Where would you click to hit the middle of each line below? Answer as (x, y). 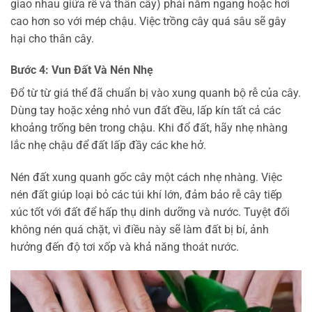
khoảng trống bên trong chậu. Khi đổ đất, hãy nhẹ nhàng (149, 128)
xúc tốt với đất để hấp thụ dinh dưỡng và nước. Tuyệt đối (150, 212)
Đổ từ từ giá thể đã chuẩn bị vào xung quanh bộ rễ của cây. (156, 93)
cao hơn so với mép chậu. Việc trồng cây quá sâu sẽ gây (148, 21)
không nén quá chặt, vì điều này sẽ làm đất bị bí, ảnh (140, 230)
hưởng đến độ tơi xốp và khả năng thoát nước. (125, 247)
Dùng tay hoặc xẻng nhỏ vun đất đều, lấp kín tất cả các (146, 111)
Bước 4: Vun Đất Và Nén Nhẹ (82, 70)
